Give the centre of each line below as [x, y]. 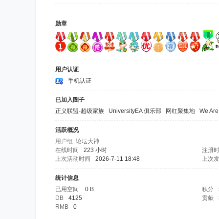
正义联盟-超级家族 [80, 111]
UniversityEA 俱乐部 [135, 111]
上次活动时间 [73, 159]
